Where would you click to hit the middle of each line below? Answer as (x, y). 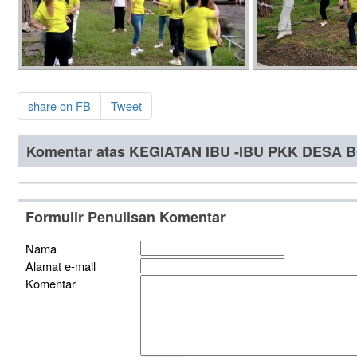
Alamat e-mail (60, 265)
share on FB (59, 105)
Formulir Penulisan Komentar (125, 216)
